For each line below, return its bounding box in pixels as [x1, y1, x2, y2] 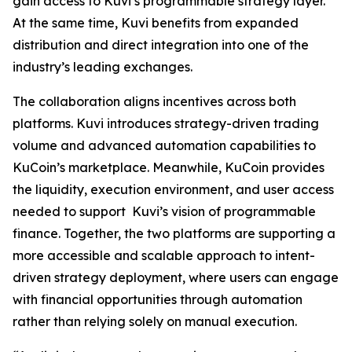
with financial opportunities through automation [13, 291, 302, 307]
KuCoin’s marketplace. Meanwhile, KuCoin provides [13, 159, 324, 175]
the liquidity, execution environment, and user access [13, 181, 334, 197]
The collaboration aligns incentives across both [13, 93, 296, 109]
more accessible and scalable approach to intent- [13, 247, 315, 263]
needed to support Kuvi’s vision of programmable [13, 203, 316, 219]
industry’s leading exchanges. [13, 59, 192, 75]
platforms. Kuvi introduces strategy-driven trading [13, 115, 319, 131]
